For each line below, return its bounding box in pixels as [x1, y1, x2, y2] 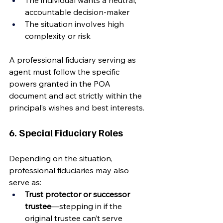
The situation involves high [25, 19, 126, 29]
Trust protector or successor [25, 189, 132, 199]
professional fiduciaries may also [9, 165, 131, 175]
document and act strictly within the [9, 91, 144, 101]
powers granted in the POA [9, 79, 112, 89]
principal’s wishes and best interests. [9, 103, 144, 112]
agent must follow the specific [9, 67, 121, 77]
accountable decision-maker [25, 7, 129, 17]
